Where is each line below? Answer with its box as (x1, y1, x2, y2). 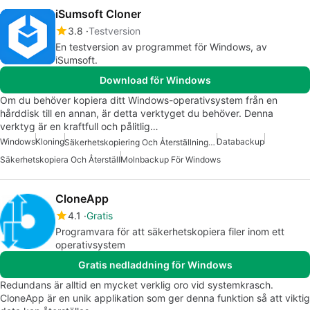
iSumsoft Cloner (55, 7, 141, 21)
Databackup (217, 136, 264, 147)
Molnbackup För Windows (120, 154, 221, 165)
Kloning (35, 136, 64, 147)
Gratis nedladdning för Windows (77, 259, 232, 271)
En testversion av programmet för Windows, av (55, 41, 267, 53)
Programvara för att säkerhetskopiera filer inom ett (55, 226, 284, 238)
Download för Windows (99, 74, 211, 86)
